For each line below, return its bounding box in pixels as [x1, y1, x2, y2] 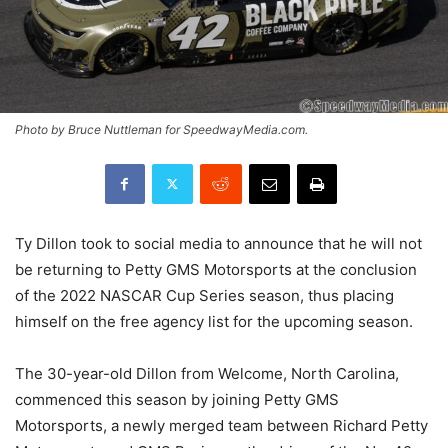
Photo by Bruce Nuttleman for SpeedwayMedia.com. [15, 121, 308, 137]
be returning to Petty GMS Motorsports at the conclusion [15, 259, 417, 279]
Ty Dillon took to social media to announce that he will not [15, 233, 422, 253]
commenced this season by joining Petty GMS [15, 389, 339, 409]
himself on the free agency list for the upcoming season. [15, 311, 413, 331]
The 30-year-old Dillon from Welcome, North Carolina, [15, 363, 399, 383]
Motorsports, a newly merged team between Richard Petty [15, 415, 428, 435]
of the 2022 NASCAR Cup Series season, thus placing [15, 285, 394, 305]
